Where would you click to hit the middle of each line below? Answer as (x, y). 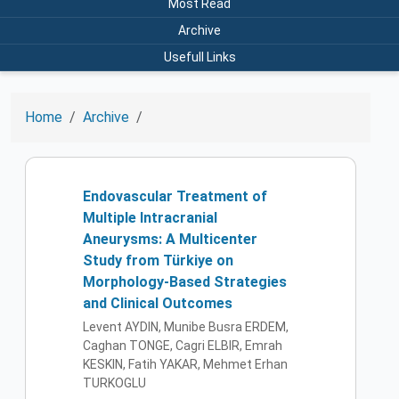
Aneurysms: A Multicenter (170, 239)
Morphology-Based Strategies (185, 281)
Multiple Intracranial (150, 217)
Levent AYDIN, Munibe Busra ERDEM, (186, 327)
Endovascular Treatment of (175, 196)
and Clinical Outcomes (158, 303)
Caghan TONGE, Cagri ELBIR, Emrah (183, 346)
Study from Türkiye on (158, 260)
